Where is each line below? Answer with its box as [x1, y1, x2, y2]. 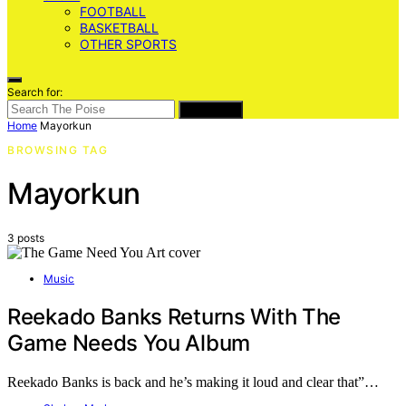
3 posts [7, 230, 44, 245]
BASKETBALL [80, 20, 159, 35]
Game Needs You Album [7, 329, 250, 356]
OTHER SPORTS [80, 36, 177, 52]
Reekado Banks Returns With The [7, 303, 342, 330]
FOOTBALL [80, 4, 146, 19]
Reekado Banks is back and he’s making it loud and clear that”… [7, 373, 379, 390]
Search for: [7, 85, 63, 99]
